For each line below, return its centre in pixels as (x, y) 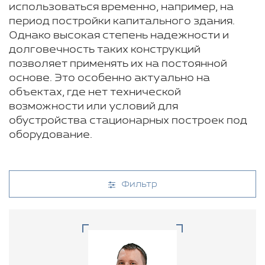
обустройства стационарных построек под (128, 121)
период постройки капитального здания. (122, 21)
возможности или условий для (93, 106)
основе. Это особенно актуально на (109, 78)
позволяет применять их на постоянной (118, 64)
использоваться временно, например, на (121, 7)
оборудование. (51, 135)
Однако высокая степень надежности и (119, 35)
